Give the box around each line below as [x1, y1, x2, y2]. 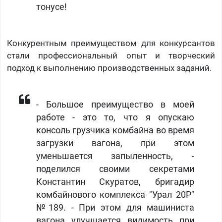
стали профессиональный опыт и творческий [6, 51, 216, 61]
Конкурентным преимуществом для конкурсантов [6, 38, 216, 49]
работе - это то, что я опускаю [36, 112, 195, 123]
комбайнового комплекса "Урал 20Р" [36, 190, 195, 200]
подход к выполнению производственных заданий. [6, 63, 212, 73]
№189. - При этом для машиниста [36, 203, 195, 213]
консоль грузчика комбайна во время [36, 125, 195, 136]
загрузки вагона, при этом [36, 138, 195, 149]
